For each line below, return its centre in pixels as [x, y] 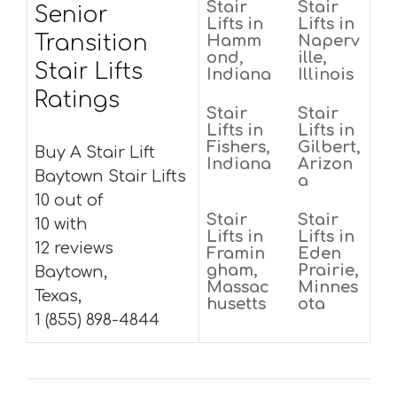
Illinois [326, 74]
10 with [61, 224]
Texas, [58, 296]
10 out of [69, 200]
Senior [71, 15]
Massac [238, 287]
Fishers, [238, 147]
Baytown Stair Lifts [110, 176]
